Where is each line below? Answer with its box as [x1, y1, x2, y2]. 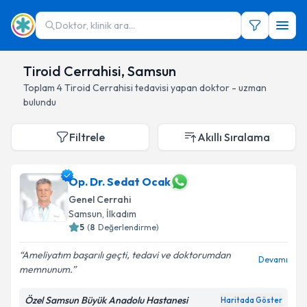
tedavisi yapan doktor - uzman [135, 82, 267, 94]
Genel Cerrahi [69, 193, 131, 206]
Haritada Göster [221, 295, 282, 305]
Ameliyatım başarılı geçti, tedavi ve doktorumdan [22, 249, 231, 261]
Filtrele [69, 130, 105, 144]
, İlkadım [102, 208, 136, 220]
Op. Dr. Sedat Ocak [69, 175, 171, 188]
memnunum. [19, 263, 72, 275]
